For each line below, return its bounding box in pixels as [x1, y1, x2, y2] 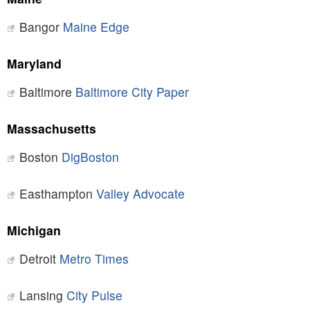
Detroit [19, 250, 60, 268]
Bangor [19, 18, 63, 36]
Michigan [6, 221, 61, 239]
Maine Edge [62, 18, 129, 36]
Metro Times [59, 250, 129, 268]
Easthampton [19, 185, 96, 203]
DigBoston [61, 148, 119, 166]
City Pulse [66, 286, 122, 304]
